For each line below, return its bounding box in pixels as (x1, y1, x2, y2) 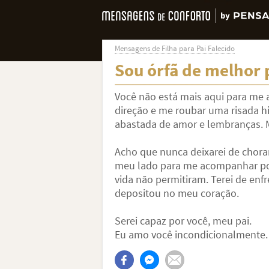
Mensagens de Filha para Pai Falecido (114, 43, 235, 53)
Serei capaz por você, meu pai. (114, 214, 252, 228)
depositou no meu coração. (114, 186, 239, 200)
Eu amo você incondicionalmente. (114, 228, 268, 241)
